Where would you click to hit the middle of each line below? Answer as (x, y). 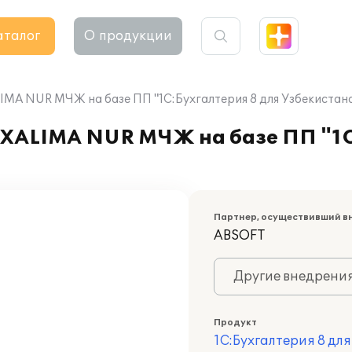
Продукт (235, 323)
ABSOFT (239, 236)
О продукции (128, 36)
